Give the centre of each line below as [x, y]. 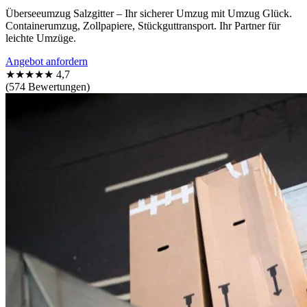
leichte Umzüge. [41, 38]
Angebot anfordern [47, 61]
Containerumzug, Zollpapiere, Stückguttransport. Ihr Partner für [143, 25]
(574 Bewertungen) [48, 86]
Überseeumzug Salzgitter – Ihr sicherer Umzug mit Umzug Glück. [149, 13]
